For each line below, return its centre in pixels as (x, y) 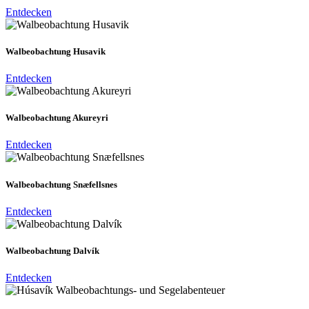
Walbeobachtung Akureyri (57, 118)
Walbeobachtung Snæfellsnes (61, 184)
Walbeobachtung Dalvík (52, 250)
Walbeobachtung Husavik (56, 51)
